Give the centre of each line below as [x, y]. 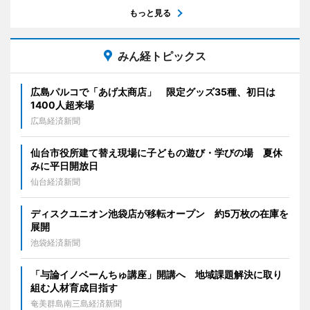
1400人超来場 [62, 104]
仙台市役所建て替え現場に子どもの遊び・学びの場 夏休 [156, 152]
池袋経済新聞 [55, 242]
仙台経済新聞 [55, 181]
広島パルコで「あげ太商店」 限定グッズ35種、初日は [153, 91]
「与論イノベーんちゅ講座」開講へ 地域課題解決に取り [156, 274]
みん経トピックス [162, 56]
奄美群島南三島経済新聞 [76, 303]
